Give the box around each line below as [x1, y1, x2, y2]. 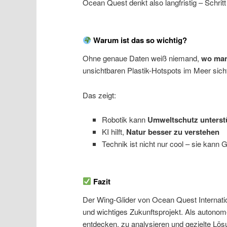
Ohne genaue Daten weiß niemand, [83, 53, 202, 64]
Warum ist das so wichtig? [91, 34, 187, 46]
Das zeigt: [83, 89, 117, 100]
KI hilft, [101, 126, 126, 137]
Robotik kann [101, 113, 147, 125]
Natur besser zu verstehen [126, 126, 219, 137]
